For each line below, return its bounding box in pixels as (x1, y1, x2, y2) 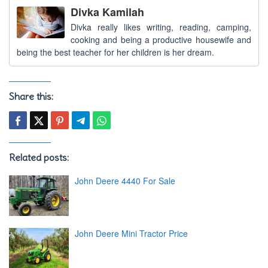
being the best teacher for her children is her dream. (17, 46, 214, 58)
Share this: (9, 90, 53, 102)
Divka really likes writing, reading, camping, (71, 21, 251, 33)
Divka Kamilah (71, 4, 144, 20)
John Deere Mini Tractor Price (75, 227, 188, 239)
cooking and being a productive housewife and (71, 33, 251, 45)
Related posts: (9, 151, 69, 163)
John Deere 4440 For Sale (75, 175, 175, 187)
